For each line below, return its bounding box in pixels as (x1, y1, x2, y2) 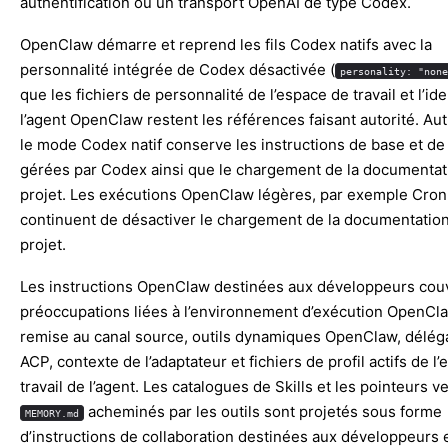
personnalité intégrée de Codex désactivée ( (20, 60, 335, 80)
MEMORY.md (24, 406, 79, 419)
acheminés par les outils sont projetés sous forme (83, 401, 442, 421)
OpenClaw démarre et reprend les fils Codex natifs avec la (20, 35, 432, 55)
